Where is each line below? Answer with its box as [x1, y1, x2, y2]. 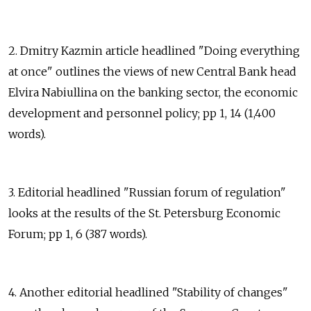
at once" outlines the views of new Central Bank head [8, 65, 296, 79]
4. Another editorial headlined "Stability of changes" [8, 285, 288, 300]
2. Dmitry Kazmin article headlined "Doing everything [8, 44, 300, 58]
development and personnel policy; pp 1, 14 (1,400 [8, 106, 276, 121]
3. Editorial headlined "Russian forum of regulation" [8, 185, 286, 200]
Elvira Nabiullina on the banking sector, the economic [8, 85, 298, 100]
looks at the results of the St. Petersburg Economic [8, 206, 280, 221]
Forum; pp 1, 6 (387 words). [8, 227, 147, 242]
